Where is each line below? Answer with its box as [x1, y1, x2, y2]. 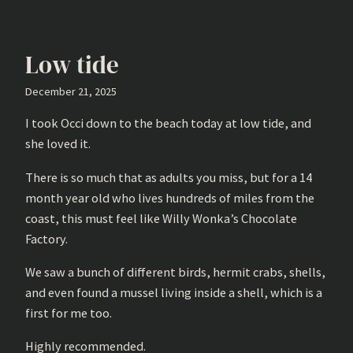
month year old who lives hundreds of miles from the [25, 189, 314, 206]
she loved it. [25, 136, 91, 152]
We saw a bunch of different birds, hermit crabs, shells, [25, 263, 325, 280]
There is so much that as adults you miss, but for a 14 [25, 169, 312, 185]
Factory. [25, 230, 68, 247]
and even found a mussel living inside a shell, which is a [25, 284, 322, 300]
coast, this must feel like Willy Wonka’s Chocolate [25, 210, 297, 226]
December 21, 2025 [25, 84, 117, 98]
